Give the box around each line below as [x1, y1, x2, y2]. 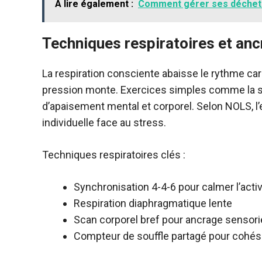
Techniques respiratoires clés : [42, 148, 185, 161]
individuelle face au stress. [42, 116, 166, 129]
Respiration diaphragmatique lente [74, 196, 232, 209]
